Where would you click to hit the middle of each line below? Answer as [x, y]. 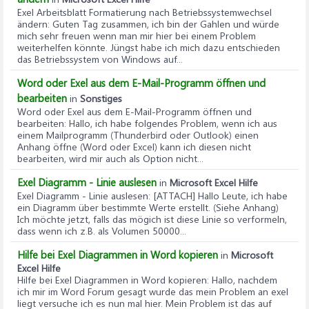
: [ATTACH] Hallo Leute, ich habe [218, 195]
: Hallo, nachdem [242, 279]
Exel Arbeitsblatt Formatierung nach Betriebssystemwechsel [144, 12]
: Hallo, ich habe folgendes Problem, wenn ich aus [171, 123]
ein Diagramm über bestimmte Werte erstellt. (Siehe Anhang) [148, 207]
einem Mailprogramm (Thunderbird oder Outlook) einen [138, 134]
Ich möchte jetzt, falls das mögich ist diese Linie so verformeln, [152, 219]
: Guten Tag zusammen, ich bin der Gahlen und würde [163, 23]
